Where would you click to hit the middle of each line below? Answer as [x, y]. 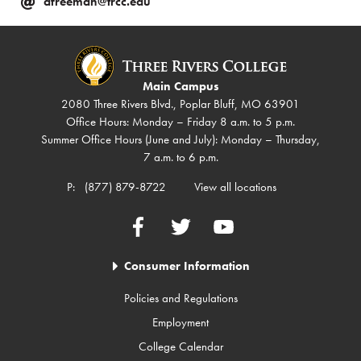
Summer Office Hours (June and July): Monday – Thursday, [180, 139]
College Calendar [180, 346]
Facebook [150, 225]
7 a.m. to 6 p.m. [180, 157]
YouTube [232, 225]
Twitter [184, 225]
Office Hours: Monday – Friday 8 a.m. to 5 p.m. [180, 121]
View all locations [235, 187]
